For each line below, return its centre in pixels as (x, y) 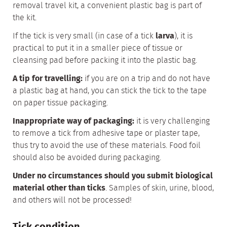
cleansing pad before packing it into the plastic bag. (105, 61)
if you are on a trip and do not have (146, 79)
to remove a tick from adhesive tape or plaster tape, (106, 134)
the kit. (25, 18)
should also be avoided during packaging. (87, 158)
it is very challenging (172, 121)
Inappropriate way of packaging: (73, 121)
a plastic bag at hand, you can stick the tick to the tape (110, 91)
